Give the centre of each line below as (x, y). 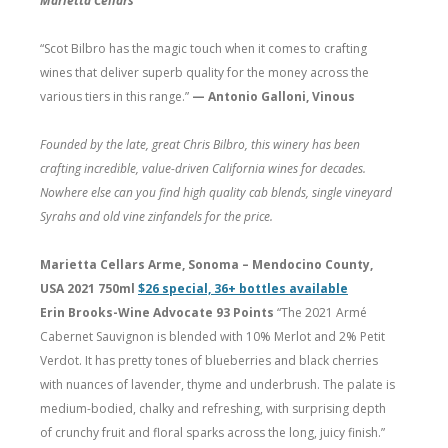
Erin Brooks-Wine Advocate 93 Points (157, 312)
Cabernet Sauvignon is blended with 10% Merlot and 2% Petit (212, 336)
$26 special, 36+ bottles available (243, 288)
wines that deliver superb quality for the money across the (204, 72)
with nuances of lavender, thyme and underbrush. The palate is (217, 384)
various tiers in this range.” (116, 96)
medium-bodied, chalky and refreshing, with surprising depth (213, 408)
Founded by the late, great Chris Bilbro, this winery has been (200, 144)
